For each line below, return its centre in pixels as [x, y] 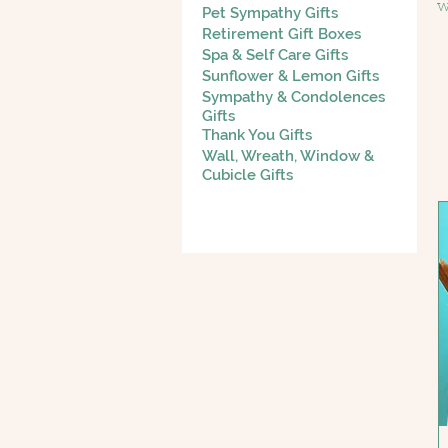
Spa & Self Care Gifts [275, 54]
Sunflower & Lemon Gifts [290, 75]
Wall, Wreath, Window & [288, 155]
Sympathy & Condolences [293, 96]
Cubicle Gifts [247, 174]
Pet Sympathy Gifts [270, 12]
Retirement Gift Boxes [281, 33]
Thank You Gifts [257, 134]
